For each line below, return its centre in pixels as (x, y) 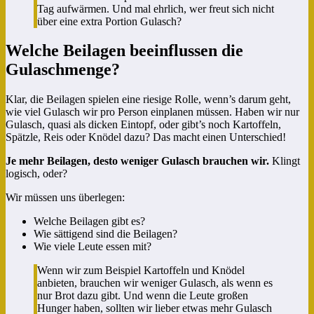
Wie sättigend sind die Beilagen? (105, 234)
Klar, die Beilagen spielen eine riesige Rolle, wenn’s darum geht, (148, 100)
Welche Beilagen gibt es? (89, 221)
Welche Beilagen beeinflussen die (124, 51)
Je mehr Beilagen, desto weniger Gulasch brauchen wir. (137, 161)
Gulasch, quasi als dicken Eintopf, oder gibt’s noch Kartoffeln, (143, 125)
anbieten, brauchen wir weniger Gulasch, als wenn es (155, 283)
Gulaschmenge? (63, 70)
